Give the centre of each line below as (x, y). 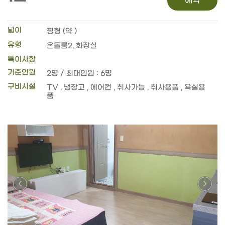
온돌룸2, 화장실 (72, 46)
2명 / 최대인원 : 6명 (79, 73)
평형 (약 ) (62, 31)
